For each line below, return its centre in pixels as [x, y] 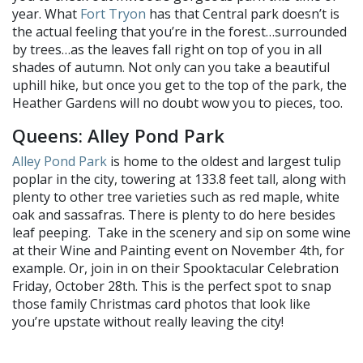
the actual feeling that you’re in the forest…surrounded [179, 31]
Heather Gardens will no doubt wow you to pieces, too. [177, 102]
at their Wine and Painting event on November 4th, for [178, 250]
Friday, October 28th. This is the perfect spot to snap [172, 286]
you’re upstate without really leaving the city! [148, 321]
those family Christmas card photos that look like [161, 303]
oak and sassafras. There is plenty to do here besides [174, 214]
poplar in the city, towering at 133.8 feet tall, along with [179, 179]
